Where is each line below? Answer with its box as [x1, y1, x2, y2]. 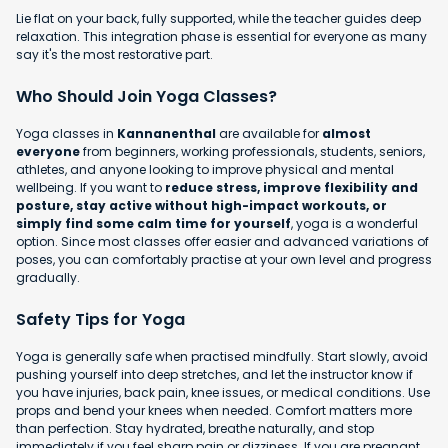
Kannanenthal [117, 124, 216, 142]
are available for [216, 124, 322, 142]
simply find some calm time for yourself [16, 214, 291, 232]
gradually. [16, 268, 80, 286]
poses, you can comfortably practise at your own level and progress [16, 250, 432, 268]
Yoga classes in [16, 124, 117, 142]
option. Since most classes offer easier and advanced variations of [16, 232, 429, 250]
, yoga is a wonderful [291, 214, 418, 232]
